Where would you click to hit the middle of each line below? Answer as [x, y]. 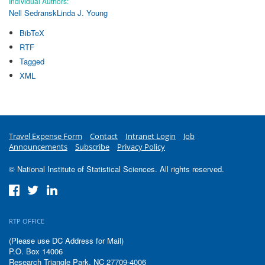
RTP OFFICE [27, 221]
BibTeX [32, 33]
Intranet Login [151, 136]
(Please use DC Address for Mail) [66, 240]
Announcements [38, 146]
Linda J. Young [82, 12]
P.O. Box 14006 [36, 251]
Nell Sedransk [33, 12]
